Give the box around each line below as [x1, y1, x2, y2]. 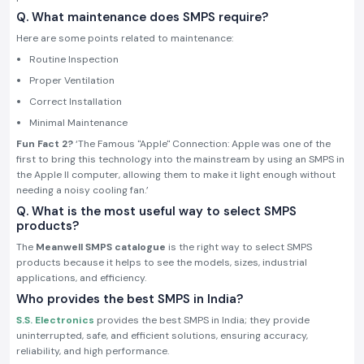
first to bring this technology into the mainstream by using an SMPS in [16, 153, 344, 167]
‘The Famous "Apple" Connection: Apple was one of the [73, 137, 331, 151]
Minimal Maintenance [29, 116, 128, 130]
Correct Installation [29, 95, 122, 109]
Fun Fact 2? [16, 137, 73, 151]
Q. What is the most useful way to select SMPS [16, 203, 297, 220]
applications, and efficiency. [16, 271, 146, 285]
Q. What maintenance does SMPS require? [16, 9, 268, 26]
